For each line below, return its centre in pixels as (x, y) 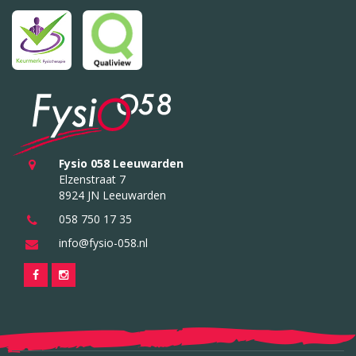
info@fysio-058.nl (103, 243)
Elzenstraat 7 (92, 180)
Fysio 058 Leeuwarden (121, 164)
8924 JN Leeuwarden (112, 195)
